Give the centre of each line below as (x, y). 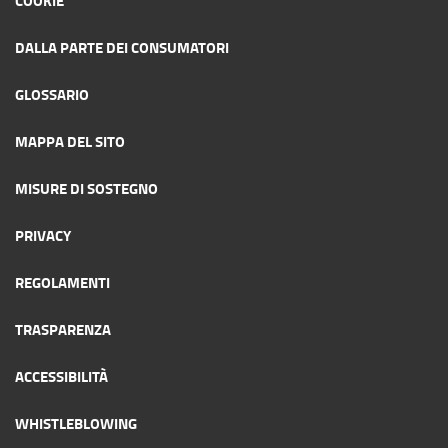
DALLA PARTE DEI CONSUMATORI (122, 46)
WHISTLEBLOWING (76, 422)
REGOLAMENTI (62, 281)
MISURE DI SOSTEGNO (86, 187)
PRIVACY (43, 234)
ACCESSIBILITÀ (61, 375)
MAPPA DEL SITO (70, 140)
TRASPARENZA (63, 328)
